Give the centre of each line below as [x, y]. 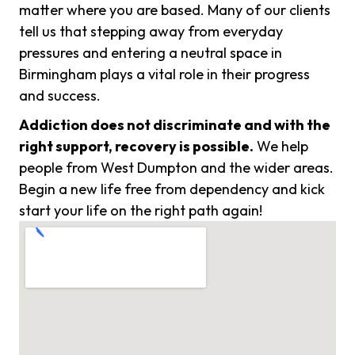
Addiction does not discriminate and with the [175, 125]
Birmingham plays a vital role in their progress [164, 74]
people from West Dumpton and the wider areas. [176, 168]
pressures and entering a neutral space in [151, 53]
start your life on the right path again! [141, 211]
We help [281, 147]
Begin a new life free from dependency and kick [172, 189]
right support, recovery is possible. [136, 147]
